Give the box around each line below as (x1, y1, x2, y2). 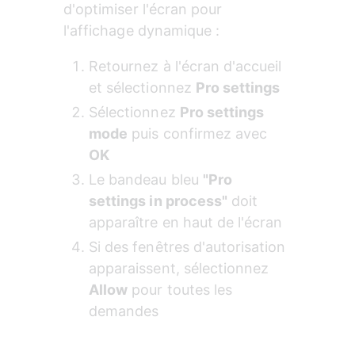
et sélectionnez (89, 79, 196, 97)
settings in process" (89, 193, 228, 210)
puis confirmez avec (128, 125, 272, 143)
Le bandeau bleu (89, 171, 203, 189)
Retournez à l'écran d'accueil (89, 58, 286, 75)
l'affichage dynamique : (63, 22, 220, 40)
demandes (89, 303, 159, 320)
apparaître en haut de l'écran (89, 214, 283, 231)
